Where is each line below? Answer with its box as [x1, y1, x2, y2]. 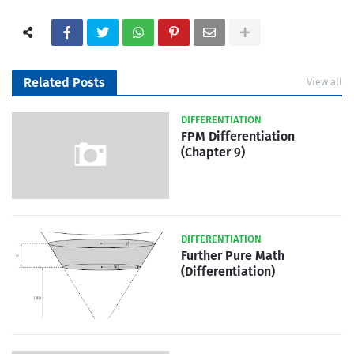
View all [307, 75, 342, 88]
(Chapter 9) [181, 144, 245, 160]
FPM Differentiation [181, 128, 295, 144]
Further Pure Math [181, 247, 284, 263]
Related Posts [24, 74, 105, 90]
